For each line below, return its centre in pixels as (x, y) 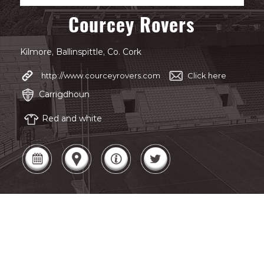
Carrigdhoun (64, 94)
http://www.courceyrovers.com (100, 75)
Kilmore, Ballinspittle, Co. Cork (80, 52)
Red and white (72, 119)
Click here (207, 75)
